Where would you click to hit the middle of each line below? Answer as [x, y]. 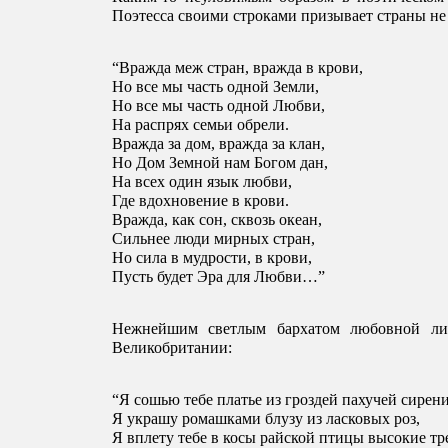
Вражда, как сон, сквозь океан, [219, 220]
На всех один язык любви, [204, 182]
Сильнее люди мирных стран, [215, 239]
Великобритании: [174, 348]
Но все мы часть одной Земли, [217, 87]
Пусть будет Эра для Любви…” [218, 277]
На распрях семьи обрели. [200, 125]
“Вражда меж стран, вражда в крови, [239, 68]
